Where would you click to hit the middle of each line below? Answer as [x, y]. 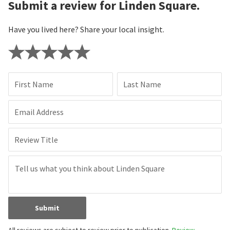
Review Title [36, 140]
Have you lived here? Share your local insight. [86, 30]
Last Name [142, 84]
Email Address [39, 112]
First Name [34, 84]
